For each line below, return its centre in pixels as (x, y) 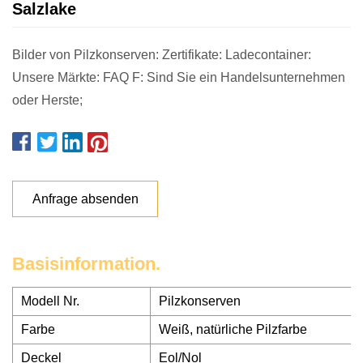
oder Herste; (47, 100)
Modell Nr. (50, 301)
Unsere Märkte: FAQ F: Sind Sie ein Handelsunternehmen (179, 77)
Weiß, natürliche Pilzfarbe (233, 329)
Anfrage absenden (85, 199)
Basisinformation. (86, 264)
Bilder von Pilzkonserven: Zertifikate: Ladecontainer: (162, 55)
